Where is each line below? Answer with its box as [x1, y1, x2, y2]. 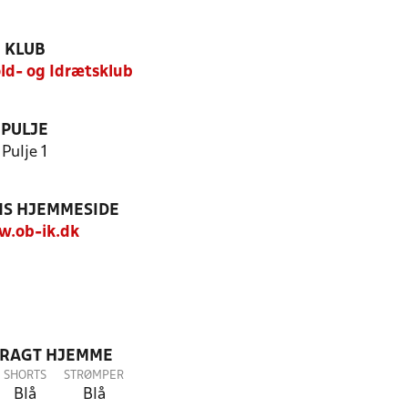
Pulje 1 [2, 145, 47, 160]
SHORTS [3, 370, 46, 382]
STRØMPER [64, 370, 124, 382]
